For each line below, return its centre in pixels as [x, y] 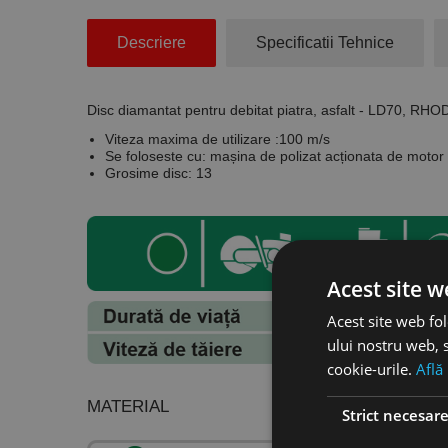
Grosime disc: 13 [158, 173]
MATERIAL [128, 406]
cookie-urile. [369, 368]
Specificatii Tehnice [325, 43]
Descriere [151, 43]
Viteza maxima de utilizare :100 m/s [217, 139]
